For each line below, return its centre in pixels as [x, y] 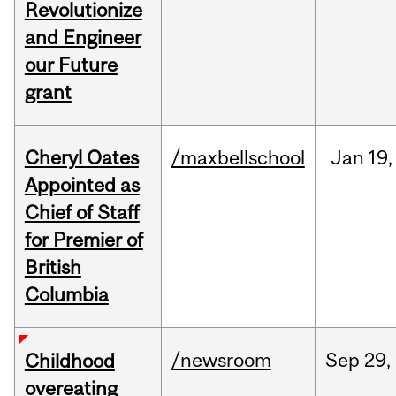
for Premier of [84, 240]
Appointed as [82, 185]
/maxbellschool [238, 158]
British [53, 267]
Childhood [69, 361]
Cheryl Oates [81, 158]
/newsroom [221, 360]
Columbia [66, 295]
